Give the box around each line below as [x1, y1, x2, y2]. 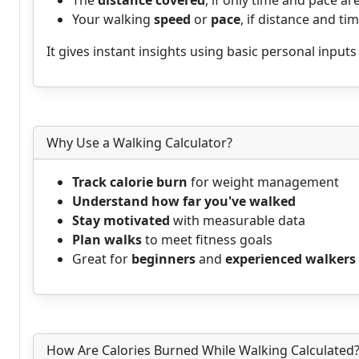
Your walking [72, 10, 154, 28]
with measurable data [170, 212, 305, 229]
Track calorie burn [72, 173, 188, 191]
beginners [131, 250, 196, 268]
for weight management [188, 173, 339, 191]
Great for [72, 250, 131, 268]
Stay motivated [72, 212, 170, 229]
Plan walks [72, 231, 142, 248]
